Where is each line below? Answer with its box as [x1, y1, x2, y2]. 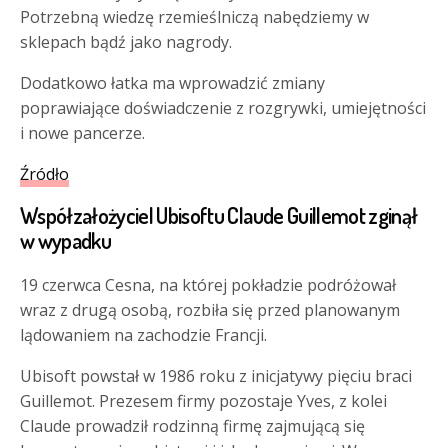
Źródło [20, 163, 69, 186]
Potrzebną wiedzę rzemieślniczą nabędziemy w [20, 6, 370, 29]
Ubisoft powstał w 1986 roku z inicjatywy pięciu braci [20, 365, 413, 388]
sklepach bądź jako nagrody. [20, 31, 233, 54]
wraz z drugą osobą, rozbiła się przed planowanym [20, 299, 401, 322]
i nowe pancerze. [20, 122, 146, 145]
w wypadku [20, 226, 112, 255]
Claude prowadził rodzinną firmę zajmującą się [20, 415, 366, 438]
